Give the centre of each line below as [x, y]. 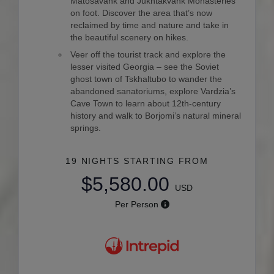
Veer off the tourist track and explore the [148, 55]
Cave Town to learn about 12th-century [146, 104]
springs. [86, 128]
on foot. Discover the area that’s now [142, 13]
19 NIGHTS [94, 161]
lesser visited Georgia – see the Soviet [145, 67]
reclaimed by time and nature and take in [150, 25]
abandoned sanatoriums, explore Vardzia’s [153, 91]
